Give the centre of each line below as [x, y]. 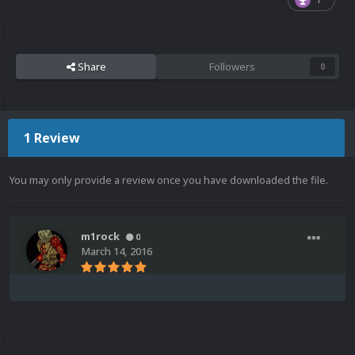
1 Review [52, 138]
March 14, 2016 [116, 252]
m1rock [100, 237]
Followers [232, 67]
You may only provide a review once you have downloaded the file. [169, 180]
